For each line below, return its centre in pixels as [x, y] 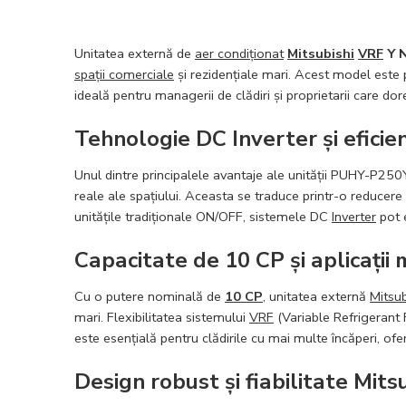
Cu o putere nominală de [150, 296]
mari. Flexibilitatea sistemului [162, 317]
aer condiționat [239, 53]
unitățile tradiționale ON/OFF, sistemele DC [203, 216]
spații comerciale [124, 74]
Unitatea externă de [135, 53]
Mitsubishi [321, 53]
